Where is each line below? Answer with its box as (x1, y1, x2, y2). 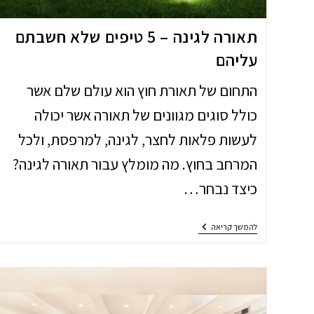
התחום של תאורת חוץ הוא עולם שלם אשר (27, 80, 258, 100)
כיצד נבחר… (184, 178, 258, 198)
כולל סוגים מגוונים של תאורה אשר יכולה (34, 104, 258, 125)
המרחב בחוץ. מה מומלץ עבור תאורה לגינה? (13, 153, 258, 174)
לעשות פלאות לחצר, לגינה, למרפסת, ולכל (18, 129, 258, 149)
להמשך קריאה (211, 221, 258, 232)
